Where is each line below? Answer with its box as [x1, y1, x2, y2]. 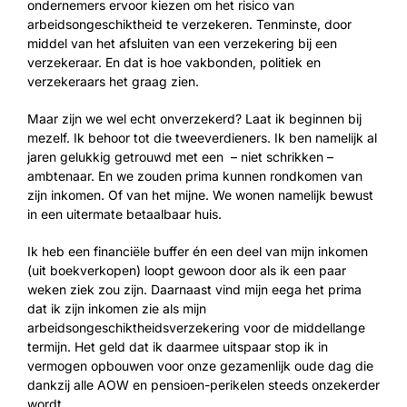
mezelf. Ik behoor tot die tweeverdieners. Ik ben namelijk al [27, 130, 377, 145]
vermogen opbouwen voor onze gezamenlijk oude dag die [27, 358, 373, 373]
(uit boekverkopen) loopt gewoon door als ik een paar [27, 263, 346, 278]
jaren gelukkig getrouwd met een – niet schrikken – [27, 149, 333, 164]
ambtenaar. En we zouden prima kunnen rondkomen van [27, 168, 362, 184]
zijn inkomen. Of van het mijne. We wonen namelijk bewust [27, 187, 373, 203]
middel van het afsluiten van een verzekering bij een [27, 35, 337, 51]
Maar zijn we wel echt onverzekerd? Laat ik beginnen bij [27, 111, 362, 126]
